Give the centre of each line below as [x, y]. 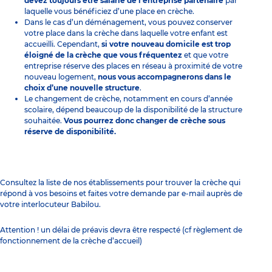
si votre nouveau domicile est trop [166, 44]
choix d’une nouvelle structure [82, 88]
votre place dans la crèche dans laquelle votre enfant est [126, 33]
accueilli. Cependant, [63, 44]
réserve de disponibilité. [70, 132]
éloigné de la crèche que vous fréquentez [103, 55]
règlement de [218, 230]
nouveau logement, [61, 77]
